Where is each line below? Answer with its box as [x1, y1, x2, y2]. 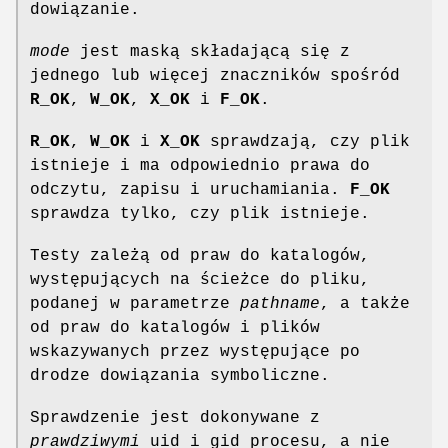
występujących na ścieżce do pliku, [30, 270, 370, 289]
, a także [320, 294, 410, 313]
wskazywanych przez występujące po [30, 342, 360, 361]
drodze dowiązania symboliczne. [30, 366, 330, 385]
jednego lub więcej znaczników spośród [30, 66, 400, 85]
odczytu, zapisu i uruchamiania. [30, 180, 350, 199]
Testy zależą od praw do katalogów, [30, 246, 370, 265]
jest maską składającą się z [70, 42, 350, 61]
